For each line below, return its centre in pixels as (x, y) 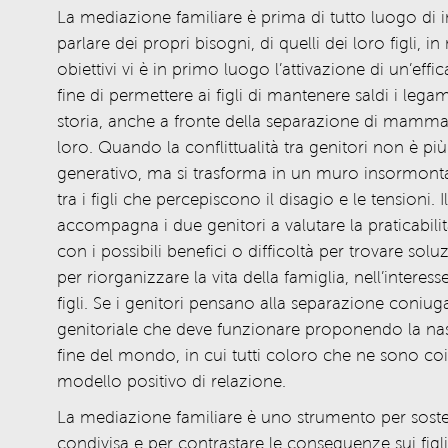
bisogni (220, 43)
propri (163, 43)
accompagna (110, 225)
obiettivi (86, 69)
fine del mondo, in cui (144, 355)
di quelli (292, 43)
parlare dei (97, 43)
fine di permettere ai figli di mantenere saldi (225, 95)
